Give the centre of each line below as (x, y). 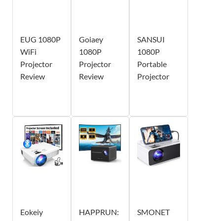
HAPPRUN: (99, 212)
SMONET (154, 212)
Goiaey (91, 39)
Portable (152, 64)
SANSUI (151, 39)
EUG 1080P (40, 39)
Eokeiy (32, 212)
